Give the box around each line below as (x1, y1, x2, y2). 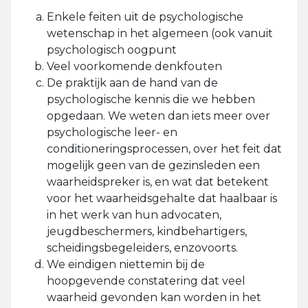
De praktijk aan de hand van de (47, 76, 218, 89)
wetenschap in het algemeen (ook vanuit (47, 27, 273, 40)
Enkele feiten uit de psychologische (47, 10, 243, 23)
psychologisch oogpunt (47, 43, 177, 56)
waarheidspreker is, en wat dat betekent (47, 175, 269, 188)
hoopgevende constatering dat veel (47, 274, 245, 287)
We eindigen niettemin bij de (47, 258, 205, 271)
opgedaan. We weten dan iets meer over (47, 109, 270, 122)
